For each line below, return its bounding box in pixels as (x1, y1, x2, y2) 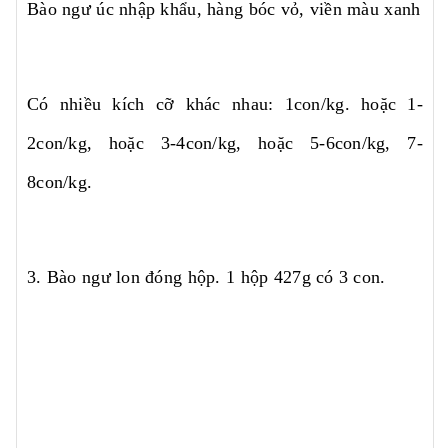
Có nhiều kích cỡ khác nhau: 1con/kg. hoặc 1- (27, 94, 423, 114)
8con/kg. (27, 172, 93, 192)
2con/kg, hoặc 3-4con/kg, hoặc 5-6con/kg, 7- (27, 133, 423, 153)
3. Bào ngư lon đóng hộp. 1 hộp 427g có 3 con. (27, 267, 386, 287)
